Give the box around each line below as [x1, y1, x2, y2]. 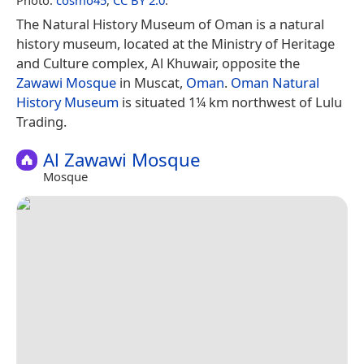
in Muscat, [116, 72, 186, 92]
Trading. [16, 111, 67, 131]
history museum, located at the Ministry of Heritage [16, 33, 335, 53]
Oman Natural [231, 72, 319, 92]
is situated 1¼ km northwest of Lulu [119, 92, 342, 111]
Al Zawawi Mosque [43, 146, 201, 172]
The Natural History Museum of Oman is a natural [16, 14, 324, 33]
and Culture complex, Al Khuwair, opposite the [16, 53, 300, 72]
